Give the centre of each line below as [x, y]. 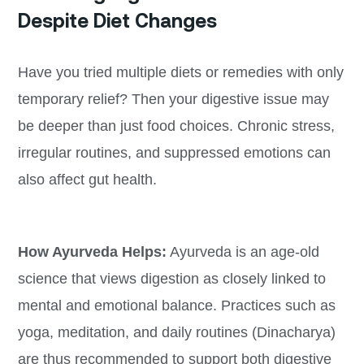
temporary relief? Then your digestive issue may [173, 99]
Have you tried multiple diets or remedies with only [180, 72]
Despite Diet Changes [117, 20]
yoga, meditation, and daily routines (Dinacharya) [176, 332]
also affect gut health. [87, 179]
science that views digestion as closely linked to [171, 278]
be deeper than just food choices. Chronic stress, [176, 126]
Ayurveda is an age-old [243, 251]
